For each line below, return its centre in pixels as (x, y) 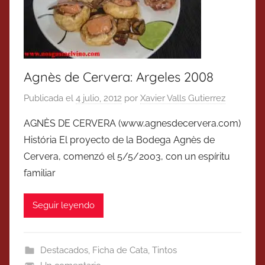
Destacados (64, 250)
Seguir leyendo (64, 206)
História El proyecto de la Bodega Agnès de (119, 140)
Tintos (164, 250)
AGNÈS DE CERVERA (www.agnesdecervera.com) (132, 123)
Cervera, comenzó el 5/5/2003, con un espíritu (127, 156)
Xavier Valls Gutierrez (183, 98)
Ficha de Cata (120, 250)
